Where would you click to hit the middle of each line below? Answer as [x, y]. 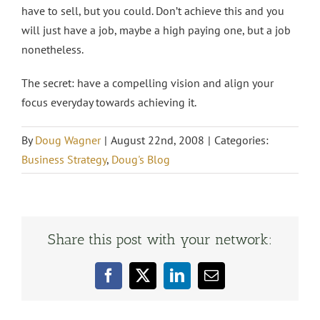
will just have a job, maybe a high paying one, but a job [156, 30]
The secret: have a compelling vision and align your [147, 83]
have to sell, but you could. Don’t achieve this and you [153, 11]
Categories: [241, 140]
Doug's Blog [141, 159]
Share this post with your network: [160, 239]
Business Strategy [64, 159]
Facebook [135, 281]
